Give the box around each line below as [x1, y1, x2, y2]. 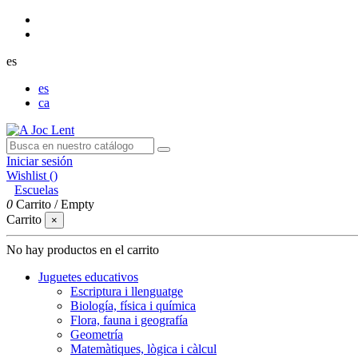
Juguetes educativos [38, 270, 138, 284]
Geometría [70, 328, 123, 341]
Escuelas [14, 183, 58, 197]
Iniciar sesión [6, 154, 73, 168]
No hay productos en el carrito [6, 243, 159, 257]
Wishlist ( [6, 169, 54, 182]
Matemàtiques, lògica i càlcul [70, 342, 217, 356]
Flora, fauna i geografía [70, 313, 188, 327]
